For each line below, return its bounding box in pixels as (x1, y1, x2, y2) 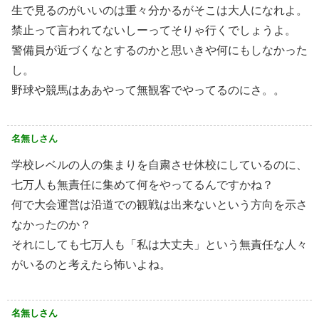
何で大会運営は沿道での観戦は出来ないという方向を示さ (11, 199, 308, 211)
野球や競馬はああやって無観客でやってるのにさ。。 (11, 84, 285, 97)
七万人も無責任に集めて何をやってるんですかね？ (11, 179, 273, 192)
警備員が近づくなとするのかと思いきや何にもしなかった (11, 44, 308, 57)
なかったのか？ (11, 219, 91, 231)
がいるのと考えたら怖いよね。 (11, 258, 171, 271)
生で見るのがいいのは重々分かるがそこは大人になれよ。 (11, 4, 308, 17)
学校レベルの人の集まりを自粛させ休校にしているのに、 (11, 159, 308, 172)
